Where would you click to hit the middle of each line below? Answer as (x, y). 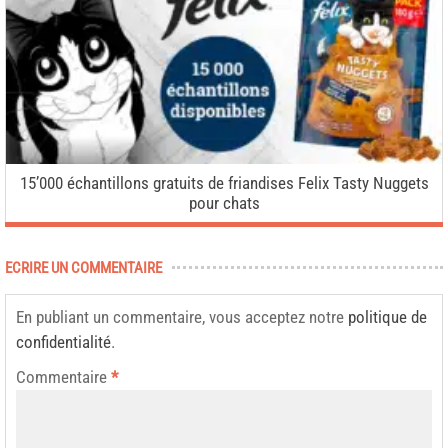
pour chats (224, 202)
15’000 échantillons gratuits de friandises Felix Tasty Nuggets (224, 182)
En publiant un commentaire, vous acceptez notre (182, 316)
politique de (387, 316)
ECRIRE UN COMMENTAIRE (83, 267)
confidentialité (63, 341)
